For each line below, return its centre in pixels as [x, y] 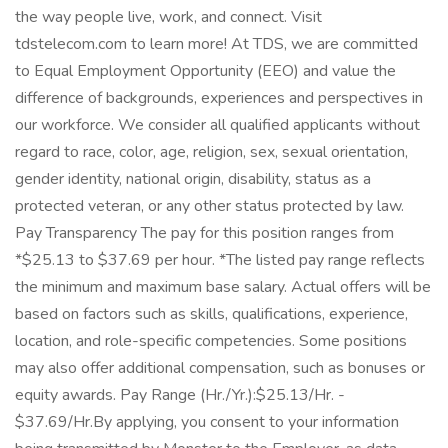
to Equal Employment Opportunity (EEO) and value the [205, 71]
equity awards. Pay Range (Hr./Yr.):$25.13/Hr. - [180, 395]
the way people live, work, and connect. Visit [168, 17]
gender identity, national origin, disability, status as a [193, 179]
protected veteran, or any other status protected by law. [209, 206]
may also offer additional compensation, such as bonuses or [220, 368]
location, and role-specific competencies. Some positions [211, 341]
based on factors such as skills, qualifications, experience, [211, 314]
